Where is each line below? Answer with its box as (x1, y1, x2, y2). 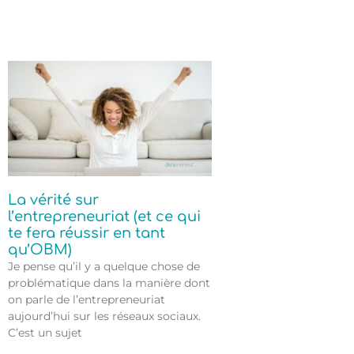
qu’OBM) (8, 241, 72, 258)
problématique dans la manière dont (8, 275, 210, 290)
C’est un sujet (8, 325, 82, 340)
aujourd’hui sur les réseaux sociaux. (8, 308, 201, 323)
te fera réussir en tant (8, 224, 165, 241)
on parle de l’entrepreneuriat (8, 292, 165, 307)
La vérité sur (8, 191, 99, 208)
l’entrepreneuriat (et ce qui (8, 208, 201, 224)
